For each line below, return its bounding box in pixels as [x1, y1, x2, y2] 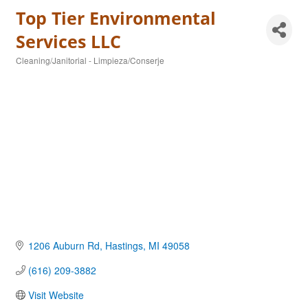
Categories [15, 64, 55, 76]
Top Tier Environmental [16, 6, 216, 30]
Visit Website [27, 288, 84, 302]
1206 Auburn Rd [27, 239, 100, 253]
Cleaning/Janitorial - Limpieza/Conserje [16, 54, 164, 66]
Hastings [104, 239, 143, 253]
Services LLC [16, 30, 121, 53]
